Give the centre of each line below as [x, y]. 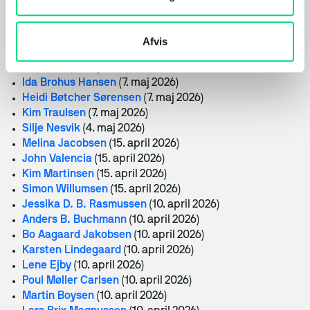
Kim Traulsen [54, 113]
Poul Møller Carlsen [71, 281]
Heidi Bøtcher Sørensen [82, 98]
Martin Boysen [58, 296]
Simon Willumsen [65, 190]
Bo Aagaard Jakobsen [77, 235]
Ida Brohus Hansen [69, 83]
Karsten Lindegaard [72, 250]
